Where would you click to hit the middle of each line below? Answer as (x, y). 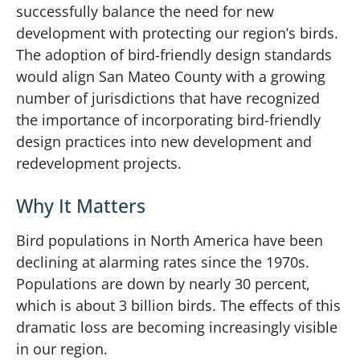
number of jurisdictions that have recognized (168, 98)
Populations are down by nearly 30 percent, (163, 284)
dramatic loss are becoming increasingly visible (177, 327)
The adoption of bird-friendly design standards (174, 54)
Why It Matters (81, 206)
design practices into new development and (164, 141)
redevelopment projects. (99, 163)
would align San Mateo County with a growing (171, 76)
